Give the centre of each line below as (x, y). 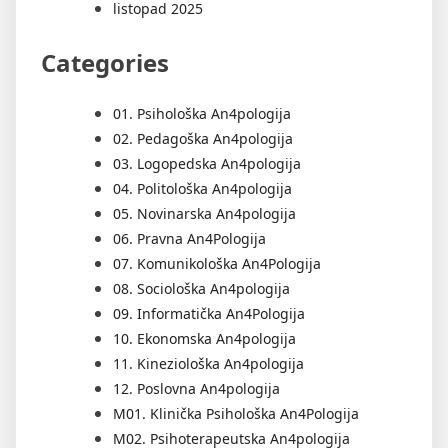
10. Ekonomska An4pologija (204, 338)
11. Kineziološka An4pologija (208, 363)
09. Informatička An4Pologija (209, 313)
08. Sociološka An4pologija (201, 288)
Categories (105, 62)
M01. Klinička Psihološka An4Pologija (236, 413)
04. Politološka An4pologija (202, 188)
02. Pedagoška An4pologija (203, 138)
